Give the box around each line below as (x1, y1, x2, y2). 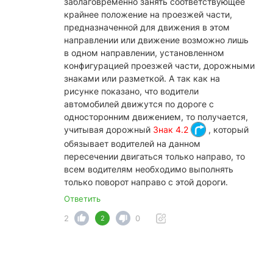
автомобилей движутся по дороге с (64, 98, 214, 109)
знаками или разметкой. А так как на (64, 73, 220, 83)
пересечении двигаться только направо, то (64, 151, 245, 161)
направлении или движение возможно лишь (64, 34, 249, 45)
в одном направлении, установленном (64, 47, 224, 58)
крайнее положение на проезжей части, (64, 9, 232, 19)
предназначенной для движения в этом (64, 21, 230, 32)
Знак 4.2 (153, 124, 191, 135)
